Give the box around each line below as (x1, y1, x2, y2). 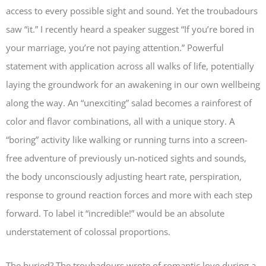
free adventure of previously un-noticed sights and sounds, (6, 151, 246, 164)
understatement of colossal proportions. (6, 225, 170, 237)
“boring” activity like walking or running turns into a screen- (6, 133, 248, 145)
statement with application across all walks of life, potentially (6, 59, 254, 72)
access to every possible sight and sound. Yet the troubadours (6, 4, 258, 17)
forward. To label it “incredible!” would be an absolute (6, 207, 224, 219)
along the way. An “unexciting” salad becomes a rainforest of (6, 96, 252, 109)
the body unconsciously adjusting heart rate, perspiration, (6, 170, 242, 182)
